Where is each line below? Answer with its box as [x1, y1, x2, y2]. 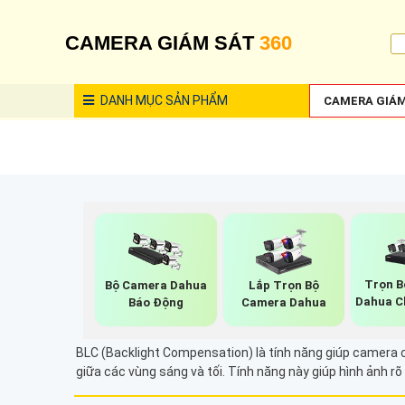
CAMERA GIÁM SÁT [65, 32, 259, 54]
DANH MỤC [98, 93, 163, 108]
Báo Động [128, 295, 184, 309]
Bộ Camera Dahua [105, 278, 208, 292]
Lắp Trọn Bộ [248, 278, 319, 292]
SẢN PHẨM [163, 93, 228, 108]
